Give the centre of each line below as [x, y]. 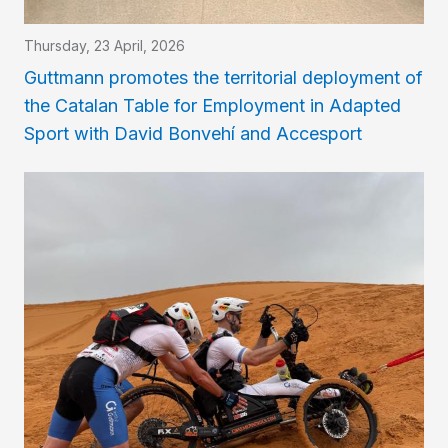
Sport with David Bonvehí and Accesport [193, 133]
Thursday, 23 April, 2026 [104, 45]
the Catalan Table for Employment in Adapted [212, 105]
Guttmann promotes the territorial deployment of [223, 77]
